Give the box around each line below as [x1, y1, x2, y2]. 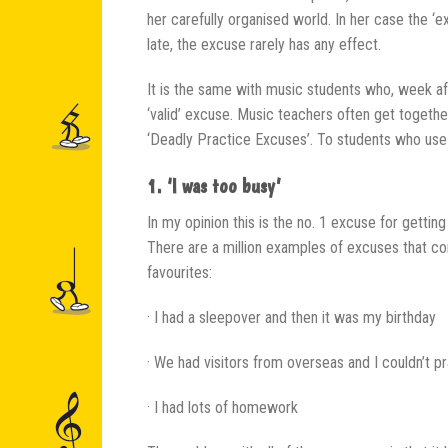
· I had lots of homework [147, 397, 298, 417]
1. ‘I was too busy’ [147, 173, 280, 198]
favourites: [147, 262, 212, 282]
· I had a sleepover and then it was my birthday [147, 307, 436, 327]
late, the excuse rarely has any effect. [147, 34, 381, 54]
